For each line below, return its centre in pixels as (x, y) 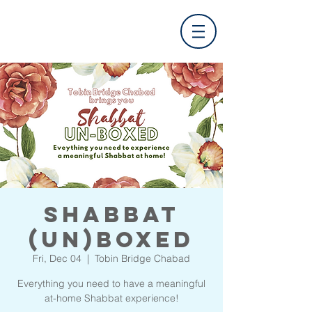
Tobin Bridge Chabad (142, 258)
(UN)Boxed (111, 240)
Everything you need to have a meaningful (111, 283)
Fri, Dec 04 (57, 258)
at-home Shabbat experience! (111, 298)
